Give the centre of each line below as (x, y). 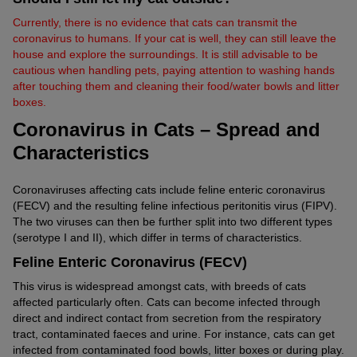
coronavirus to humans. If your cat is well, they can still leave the (175, 38)
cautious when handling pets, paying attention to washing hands (174, 70)
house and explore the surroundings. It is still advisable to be (165, 54)
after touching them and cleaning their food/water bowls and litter (176, 86)
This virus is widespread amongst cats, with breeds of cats (159, 286)
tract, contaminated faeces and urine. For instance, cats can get (174, 333)
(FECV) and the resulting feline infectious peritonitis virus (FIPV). (175, 205)
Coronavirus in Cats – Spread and (167, 129)
